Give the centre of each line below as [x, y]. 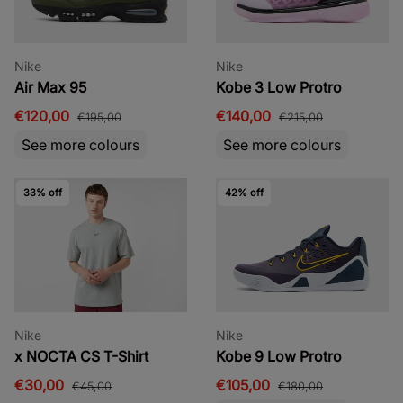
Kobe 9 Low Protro [279, 356]
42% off [244, 192]
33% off [42, 192]
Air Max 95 [50, 87]
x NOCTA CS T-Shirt [81, 356]
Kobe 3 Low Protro [279, 87]
